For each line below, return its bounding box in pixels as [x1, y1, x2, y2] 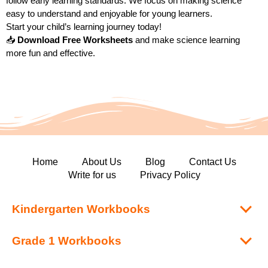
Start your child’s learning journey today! [6, 22, 162, 32]
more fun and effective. [6, 48, 95, 59]
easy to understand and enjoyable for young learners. [6, 8, 212, 19]
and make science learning [133, 35, 240, 45]
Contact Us [188, 157, 236, 167]
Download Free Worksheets [17, 35, 133, 45]
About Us [81, 157, 121, 167]
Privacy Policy [139, 170, 200, 181]
